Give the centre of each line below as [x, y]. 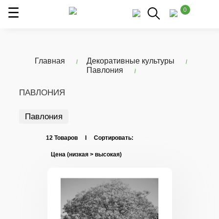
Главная [50, 61]
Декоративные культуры [131, 61]
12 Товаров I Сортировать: [90, 138]
